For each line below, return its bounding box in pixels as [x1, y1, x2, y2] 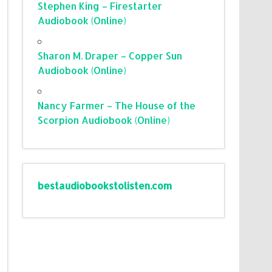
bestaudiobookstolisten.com [38, 178, 172, 192]
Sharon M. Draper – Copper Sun [38, 49, 183, 62]
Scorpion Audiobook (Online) [38, 113, 171, 126]
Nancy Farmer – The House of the [38, 98, 196, 112]
